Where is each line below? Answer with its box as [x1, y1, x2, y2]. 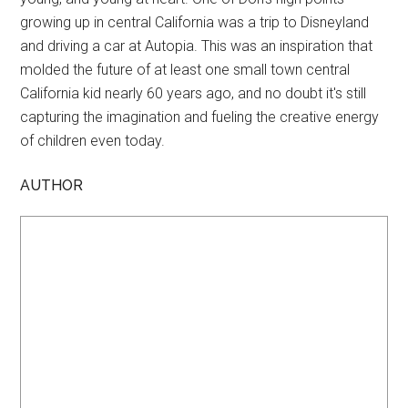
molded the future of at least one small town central [20, 60, 351, 78]
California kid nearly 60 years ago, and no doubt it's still [20, 84, 367, 102]
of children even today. [20, 131, 166, 149]
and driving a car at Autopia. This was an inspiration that [20, 36, 373, 55]
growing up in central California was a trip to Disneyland [20, 13, 370, 31]
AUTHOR [20, 176, 84, 194]
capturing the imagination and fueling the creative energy [20, 107, 380, 126]
